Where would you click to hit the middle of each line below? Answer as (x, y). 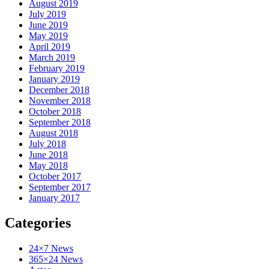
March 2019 (52, 57)
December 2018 (59, 89)
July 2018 (47, 144)
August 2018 (53, 133)
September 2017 (60, 187)
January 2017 (54, 198)
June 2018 (48, 154)
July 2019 (47, 14)
